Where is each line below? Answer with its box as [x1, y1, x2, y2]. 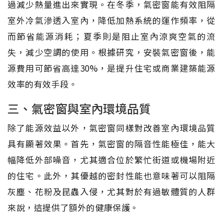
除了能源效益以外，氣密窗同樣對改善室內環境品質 [7, 121, 216, 134]
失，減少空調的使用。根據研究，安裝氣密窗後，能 [7, 45, 216, 58]
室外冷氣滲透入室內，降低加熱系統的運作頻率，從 [7, 13, 216, 26]
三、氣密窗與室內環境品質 [7, 99, 151, 117]
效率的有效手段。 [7, 77, 78, 90]
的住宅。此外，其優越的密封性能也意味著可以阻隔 [7, 169, 216, 182]
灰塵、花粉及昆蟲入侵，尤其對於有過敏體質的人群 [7, 185, 216, 198]
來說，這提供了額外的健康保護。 [7, 201, 139, 214]
